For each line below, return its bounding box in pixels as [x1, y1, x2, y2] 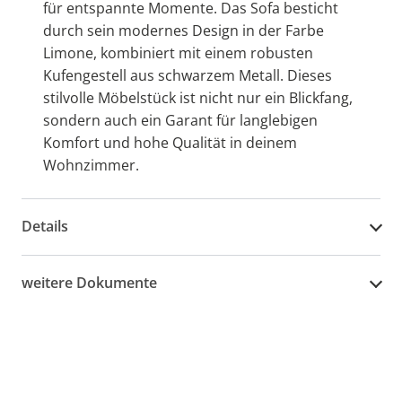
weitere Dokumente [22, 273, 157, 293]
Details [22, 216, 68, 237]
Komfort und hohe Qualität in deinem [43, 132, 297, 153]
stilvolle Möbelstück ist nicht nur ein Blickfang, [43, 87, 353, 108]
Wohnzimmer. [43, 154, 139, 175]
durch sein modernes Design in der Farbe [43, 20, 324, 40]
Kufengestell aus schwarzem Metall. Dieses [43, 65, 332, 85]
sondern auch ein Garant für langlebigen [43, 109, 318, 130]
